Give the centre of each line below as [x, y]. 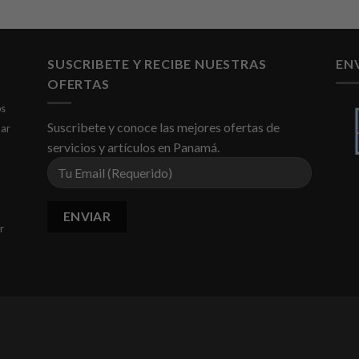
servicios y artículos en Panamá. [133, 147]
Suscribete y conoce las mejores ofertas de [163, 127]
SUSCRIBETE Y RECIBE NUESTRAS [157, 63]
